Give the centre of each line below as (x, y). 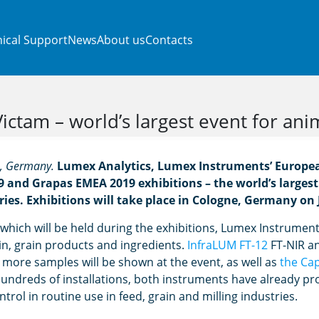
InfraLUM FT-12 (228, 245)
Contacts (169, 40)
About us (121, 40)
